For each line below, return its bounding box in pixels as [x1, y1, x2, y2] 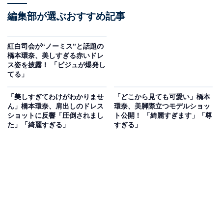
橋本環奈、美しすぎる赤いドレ [7, 52, 104, 60]
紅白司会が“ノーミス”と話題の [7, 42, 104, 51]
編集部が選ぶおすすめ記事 [7, 11, 125, 22]
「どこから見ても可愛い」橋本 [113, 93, 210, 101]
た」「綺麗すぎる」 [7, 121, 69, 129]
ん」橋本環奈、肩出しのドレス [7, 102, 104, 110]
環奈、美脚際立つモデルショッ [113, 102, 210, 110]
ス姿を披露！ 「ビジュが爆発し [7, 61, 106, 69]
